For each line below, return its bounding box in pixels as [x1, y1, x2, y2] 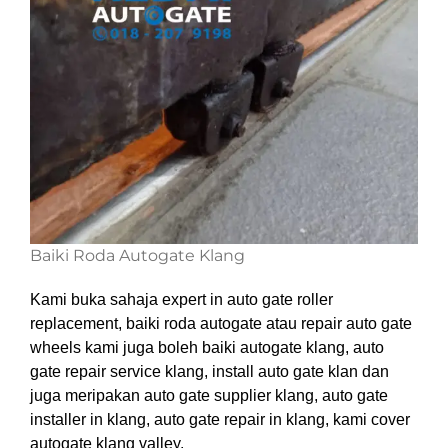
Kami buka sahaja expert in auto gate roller [30, 290, 333, 308]
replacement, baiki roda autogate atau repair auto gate [30, 314, 412, 332]
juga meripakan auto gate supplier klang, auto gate [30, 386, 388, 404]
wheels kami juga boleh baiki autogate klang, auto [30, 338, 384, 356]
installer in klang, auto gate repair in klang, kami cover [30, 410, 410, 428]
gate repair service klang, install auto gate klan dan [30, 362, 389, 380]
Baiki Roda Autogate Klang [30, 245, 245, 265]
